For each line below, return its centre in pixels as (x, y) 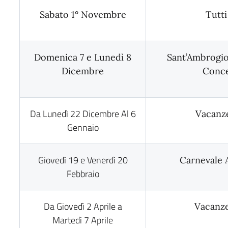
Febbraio (83, 174)
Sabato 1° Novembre (83, 15)
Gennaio (83, 127)
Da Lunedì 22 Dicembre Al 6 (83, 114)
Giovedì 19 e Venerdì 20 (83, 160)
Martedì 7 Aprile (83, 220)
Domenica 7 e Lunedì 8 (83, 57)
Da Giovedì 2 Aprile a (83, 206)
